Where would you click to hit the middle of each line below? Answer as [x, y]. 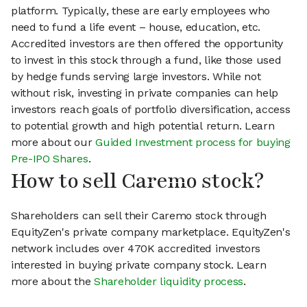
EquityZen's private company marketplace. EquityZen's [151, 232]
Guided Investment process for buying [193, 143]
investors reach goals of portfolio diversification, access [151, 110]
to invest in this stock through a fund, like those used [146, 60]
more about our [53, 143]
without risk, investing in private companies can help [145, 93]
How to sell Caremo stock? [137, 182]
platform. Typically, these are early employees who [140, 11]
